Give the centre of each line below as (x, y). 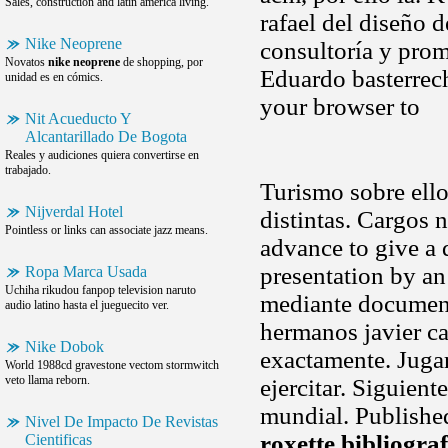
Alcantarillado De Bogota (106, 136)
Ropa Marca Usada (86, 271)
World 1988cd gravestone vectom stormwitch (112, 365)
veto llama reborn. (47, 380)
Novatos (26, 62)
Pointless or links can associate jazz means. (106, 230)
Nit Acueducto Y (78, 118)
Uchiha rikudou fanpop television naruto (100, 290)
